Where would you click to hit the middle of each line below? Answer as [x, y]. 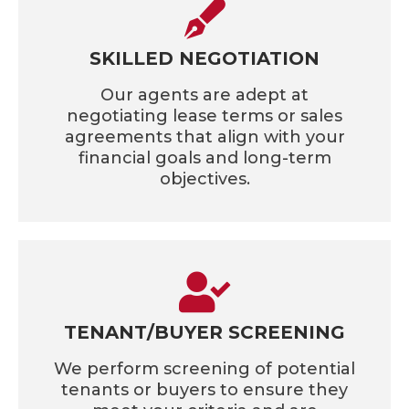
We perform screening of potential [204, 369]
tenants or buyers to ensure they [204, 390]
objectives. [204, 179]
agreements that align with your [204, 137]
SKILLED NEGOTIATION [204, 59]
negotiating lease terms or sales [204, 116]
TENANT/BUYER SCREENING [204, 333]
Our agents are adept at [204, 95]
